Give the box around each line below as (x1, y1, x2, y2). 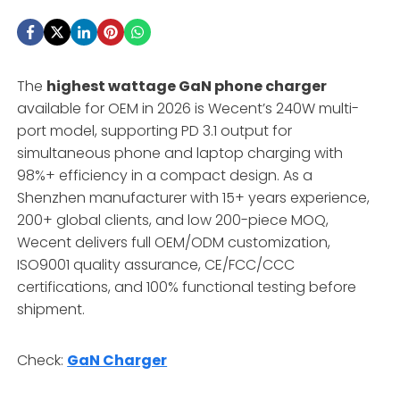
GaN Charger (67, 349, 168, 371)
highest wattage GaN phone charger (46, 75, 328, 96)
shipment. (17, 298, 86, 320)
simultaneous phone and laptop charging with (17, 142, 344, 163)
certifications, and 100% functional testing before (17, 276, 357, 297)
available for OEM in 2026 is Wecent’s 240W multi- (17, 97, 360, 119)
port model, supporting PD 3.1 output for (17, 120, 293, 141)
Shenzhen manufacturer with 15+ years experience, (17, 187, 371, 208)
